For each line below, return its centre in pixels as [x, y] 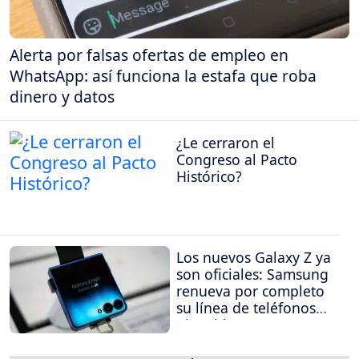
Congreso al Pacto [237, 159]
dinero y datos [62, 97]
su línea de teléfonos [246, 308]
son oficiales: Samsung [252, 274]
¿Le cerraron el [226, 142]
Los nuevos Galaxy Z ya [254, 258]
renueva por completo [250, 291]
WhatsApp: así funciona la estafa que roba [163, 76]
